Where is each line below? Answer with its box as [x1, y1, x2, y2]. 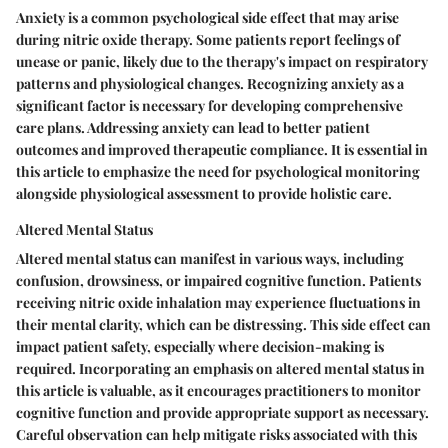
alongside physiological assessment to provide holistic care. [16, 183, 392, 203]
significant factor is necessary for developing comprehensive [16, 95, 403, 115]
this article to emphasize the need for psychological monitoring [16, 161, 420, 181]
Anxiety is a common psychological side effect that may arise [16, 7, 399, 27]
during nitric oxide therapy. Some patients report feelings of [16, 29, 400, 49]
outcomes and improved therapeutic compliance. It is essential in [16, 139, 428, 159]
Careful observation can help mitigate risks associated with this [16, 424, 417, 444]
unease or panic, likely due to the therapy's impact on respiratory [16, 51, 428, 71]
